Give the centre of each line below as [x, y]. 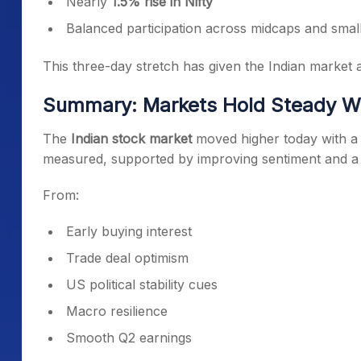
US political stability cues [142, 284]
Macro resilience [117, 311]
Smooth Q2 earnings [129, 338]
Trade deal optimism [127, 258]
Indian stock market [131, 139]
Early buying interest [129, 231]
